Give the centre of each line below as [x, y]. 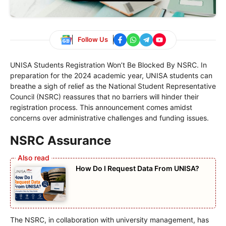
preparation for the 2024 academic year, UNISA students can [111, 75]
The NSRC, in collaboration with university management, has [109, 219]
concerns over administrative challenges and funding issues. [109, 118]
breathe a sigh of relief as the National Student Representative [113, 86]
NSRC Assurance [61, 140]
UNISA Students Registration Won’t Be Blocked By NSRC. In [108, 65]
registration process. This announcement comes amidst [101, 107]
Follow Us [93, 40]
